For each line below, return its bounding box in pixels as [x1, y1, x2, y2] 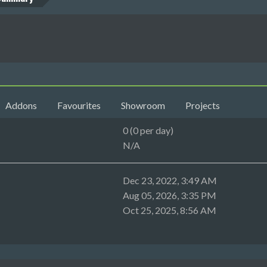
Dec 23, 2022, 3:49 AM [123, 175, 218, 187]
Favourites [57, 100, 101, 111]
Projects [185, 100, 221, 111]
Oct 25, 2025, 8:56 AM [123, 204, 217, 216]
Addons [5, 100, 38, 111]
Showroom [121, 100, 166, 111]
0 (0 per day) [123, 125, 174, 136]
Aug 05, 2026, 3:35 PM [123, 190, 217, 201]
